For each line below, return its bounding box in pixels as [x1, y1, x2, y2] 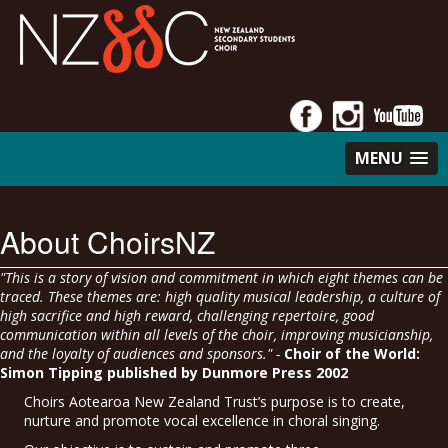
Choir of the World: [284, 343, 424, 363]
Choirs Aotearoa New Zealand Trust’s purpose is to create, [24, 391, 405, 411]
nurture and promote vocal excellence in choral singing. [24, 410, 380, 430]
